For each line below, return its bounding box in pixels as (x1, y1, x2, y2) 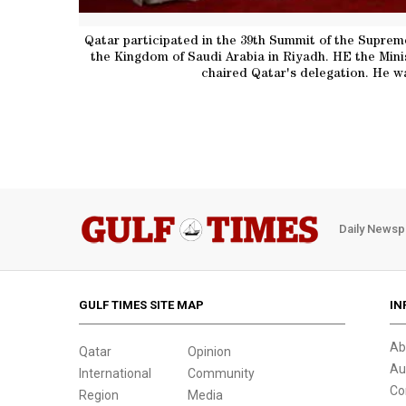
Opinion (188, 343, 231, 359)
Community (188, 365, 255, 381)
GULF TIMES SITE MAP (79, 297, 204, 312)
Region (79, 387, 119, 402)
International (79, 365, 151, 381)
